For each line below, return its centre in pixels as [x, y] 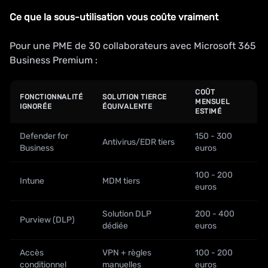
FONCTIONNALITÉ [51, 97]
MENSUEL [213, 102]
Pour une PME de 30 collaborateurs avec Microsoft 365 [133, 46]
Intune [32, 181]
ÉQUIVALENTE [127, 106]
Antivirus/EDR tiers [138, 142]
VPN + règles [127, 253]
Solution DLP [127, 214]
